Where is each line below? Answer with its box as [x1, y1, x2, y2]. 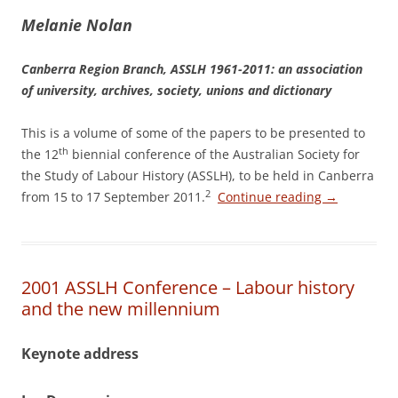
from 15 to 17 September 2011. [21, 188, 205, 205]
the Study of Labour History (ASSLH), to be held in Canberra [21, 167, 374, 184]
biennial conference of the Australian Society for [68, 146, 360, 163]
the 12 [21, 146, 59, 163]
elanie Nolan [36, 14, 132, 36]
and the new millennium [21, 297, 220, 321]
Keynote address [21, 344, 139, 363]
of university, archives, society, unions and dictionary [21, 82, 331, 99]
